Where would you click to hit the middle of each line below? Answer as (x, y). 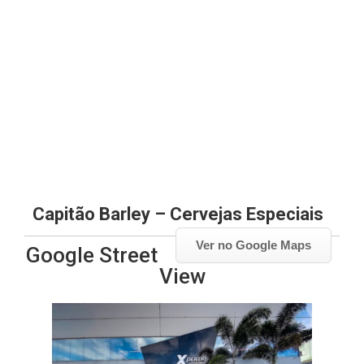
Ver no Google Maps (253, 245)
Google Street (92, 255)
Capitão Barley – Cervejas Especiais (178, 214)
